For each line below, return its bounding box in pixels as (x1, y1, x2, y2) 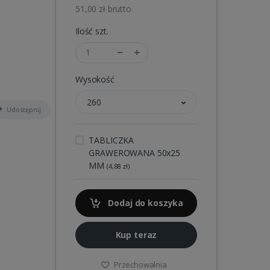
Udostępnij (6, 104, 41, 114)
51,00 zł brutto (75, 2, 131, 14)
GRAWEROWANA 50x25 (89, 146, 180, 159)
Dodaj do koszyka (105, 196, 184, 209)
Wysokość (75, 73, 115, 85)
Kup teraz (115, 229, 157, 241)
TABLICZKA (89, 134, 134, 146)
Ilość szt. (75, 25, 108, 37)
